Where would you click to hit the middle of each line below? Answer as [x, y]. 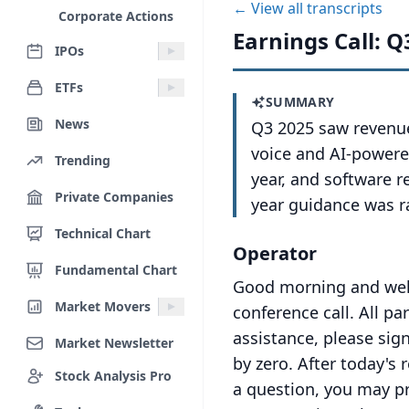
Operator [275, 253]
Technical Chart [103, 233]
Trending [83, 160]
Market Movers [103, 306]
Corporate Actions [116, 16]
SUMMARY [300, 102]
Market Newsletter [114, 342]
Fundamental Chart [116, 269]
